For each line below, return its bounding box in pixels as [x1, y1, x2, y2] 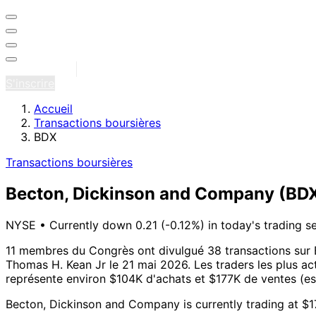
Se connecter [6, 62, 76, 76]
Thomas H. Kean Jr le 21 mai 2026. [6, 257, 190, 272]
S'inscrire [6, 76, 54, 90]
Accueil [34, 102, 73, 116]
